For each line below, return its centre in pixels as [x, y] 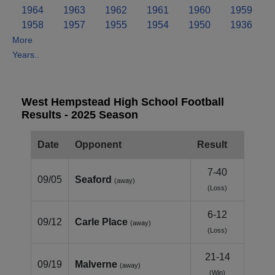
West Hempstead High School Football [123, 102]
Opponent [98, 144]
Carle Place [101, 222]
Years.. [26, 54]
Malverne [96, 264]
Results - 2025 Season [80, 114]
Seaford [93, 179]
